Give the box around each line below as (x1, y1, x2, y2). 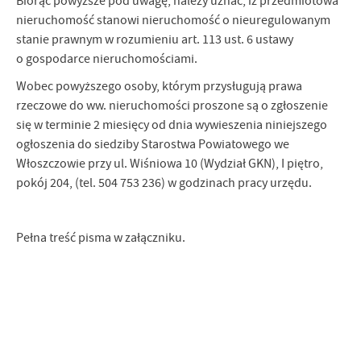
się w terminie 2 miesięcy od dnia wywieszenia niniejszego (16, 117, 327, 133)
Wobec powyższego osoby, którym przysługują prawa (16, 78, 302, 94)
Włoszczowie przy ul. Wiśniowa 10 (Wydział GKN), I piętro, (16, 156, 323, 172)
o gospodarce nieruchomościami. (16, 51, 202, 67)
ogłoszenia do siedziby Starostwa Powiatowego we (16, 136, 289, 152)
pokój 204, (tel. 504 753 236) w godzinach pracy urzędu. (16, 175, 312, 191)
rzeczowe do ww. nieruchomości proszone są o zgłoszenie (16, 98, 328, 114)
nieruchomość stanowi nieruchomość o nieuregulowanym (16, 12, 330, 28)
